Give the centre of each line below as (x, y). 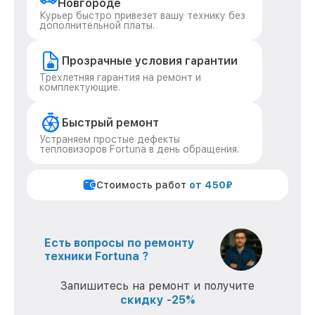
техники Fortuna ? (96, 256)
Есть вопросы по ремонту (120, 243)
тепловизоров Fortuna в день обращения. (139, 149)
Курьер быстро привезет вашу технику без (142, 15)
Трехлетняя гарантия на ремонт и (120, 77)
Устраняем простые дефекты (110, 139)
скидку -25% (157, 300)
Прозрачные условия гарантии (150, 61)
